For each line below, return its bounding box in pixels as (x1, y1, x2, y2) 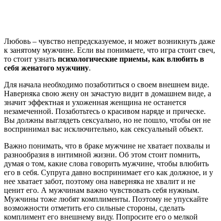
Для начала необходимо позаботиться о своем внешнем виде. (4, 80, 209, 89)
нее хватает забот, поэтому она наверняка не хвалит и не (4, 177, 195, 186)
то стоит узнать (4, 55, 58, 64)
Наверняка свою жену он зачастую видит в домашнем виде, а (4, 89, 211, 98)
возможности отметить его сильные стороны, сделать (4, 204, 184, 213)
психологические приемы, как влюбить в (58, 55, 204, 64)
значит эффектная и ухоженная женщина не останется (4, 98, 186, 107)
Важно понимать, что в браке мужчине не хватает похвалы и (4, 142, 210, 150)
